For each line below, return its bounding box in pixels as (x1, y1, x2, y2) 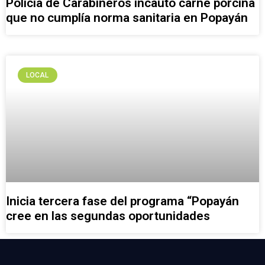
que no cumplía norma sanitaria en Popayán (6, 11, 248, 25)
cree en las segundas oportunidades (6, 209, 210, 224)
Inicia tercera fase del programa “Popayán (6, 194, 239, 209)
